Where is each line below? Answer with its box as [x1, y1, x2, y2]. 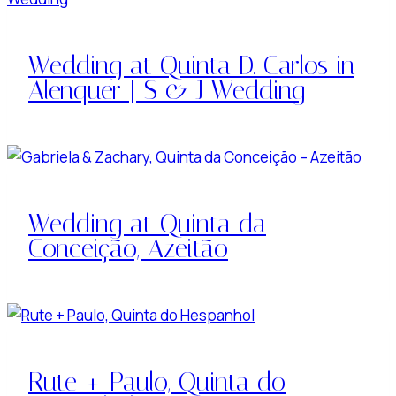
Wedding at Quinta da [28, 208, 266, 239]
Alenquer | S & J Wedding [28, 74, 305, 105]
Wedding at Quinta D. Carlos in [28, 49, 354, 80]
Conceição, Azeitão [28, 232, 228, 263]
